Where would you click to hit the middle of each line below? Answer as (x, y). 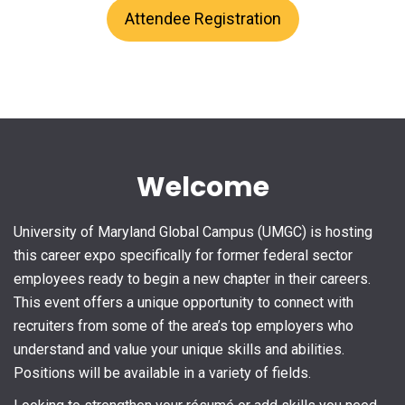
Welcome (202, 187)
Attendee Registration (202, 19)
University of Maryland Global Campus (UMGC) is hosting (193, 231)
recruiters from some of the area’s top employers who (184, 325)
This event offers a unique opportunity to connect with (184, 302)
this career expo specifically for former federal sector (183, 255)
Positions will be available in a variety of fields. (162, 372)
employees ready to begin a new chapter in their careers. (192, 278)
